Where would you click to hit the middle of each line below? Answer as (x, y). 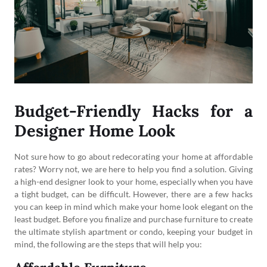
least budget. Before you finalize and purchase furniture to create (133, 219)
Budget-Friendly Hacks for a (133, 111)
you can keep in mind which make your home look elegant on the (133, 206)
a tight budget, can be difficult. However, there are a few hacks (133, 194)
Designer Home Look (95, 130)
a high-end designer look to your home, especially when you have (133, 181)
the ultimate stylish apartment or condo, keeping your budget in (133, 231)
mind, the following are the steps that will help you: (108, 244)
